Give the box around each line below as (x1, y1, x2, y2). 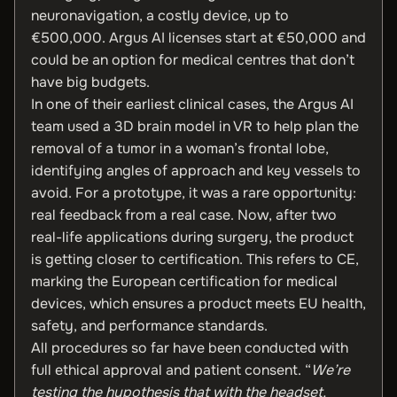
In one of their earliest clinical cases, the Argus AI (31, 95, 354, 113)
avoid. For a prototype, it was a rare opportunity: (31, 183, 356, 202)
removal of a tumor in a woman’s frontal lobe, (31, 139, 329, 158)
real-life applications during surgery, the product (31, 228, 354, 246)
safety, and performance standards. (31, 316, 268, 335)
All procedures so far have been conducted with (31, 339, 348, 357)
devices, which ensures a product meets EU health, (31, 294, 366, 313)
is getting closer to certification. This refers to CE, (31, 250, 359, 269)
